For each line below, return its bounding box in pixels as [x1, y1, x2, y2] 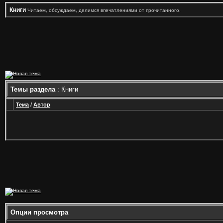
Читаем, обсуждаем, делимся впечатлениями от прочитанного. [27, 7, 181, 13]
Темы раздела [10, 86, 55, 93]
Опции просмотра [10, 209, 68, 216]
